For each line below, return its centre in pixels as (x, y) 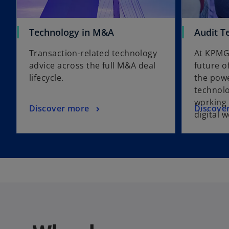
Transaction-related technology (93, 53)
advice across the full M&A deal (93, 66)
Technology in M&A (72, 32)
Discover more (59, 109)
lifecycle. (47, 78)
